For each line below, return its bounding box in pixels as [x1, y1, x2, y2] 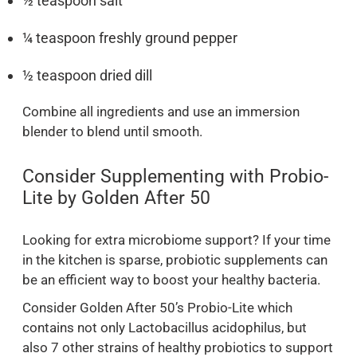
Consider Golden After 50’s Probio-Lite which [22, 300, 292, 316]
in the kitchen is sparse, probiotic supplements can [22, 252, 328, 269]
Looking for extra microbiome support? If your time [22, 232, 331, 249]
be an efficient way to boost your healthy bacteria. [22, 272, 320, 288]
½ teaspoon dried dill [22, 66, 152, 84]
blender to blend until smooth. [22, 123, 202, 139]
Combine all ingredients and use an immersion [22, 103, 300, 120]
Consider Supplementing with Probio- [22, 165, 328, 186]
